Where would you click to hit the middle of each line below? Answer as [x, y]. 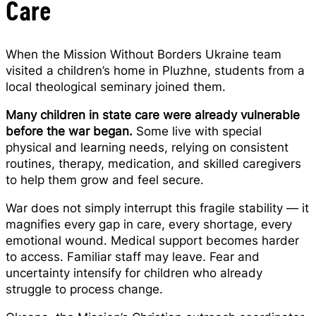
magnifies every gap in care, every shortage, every [149, 224]
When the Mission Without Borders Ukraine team [144, 54]
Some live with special [199, 131]
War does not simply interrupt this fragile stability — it [157, 208]
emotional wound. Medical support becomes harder [152, 241]
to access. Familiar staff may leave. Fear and [133, 257]
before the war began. [71, 131]
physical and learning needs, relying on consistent [147, 147]
